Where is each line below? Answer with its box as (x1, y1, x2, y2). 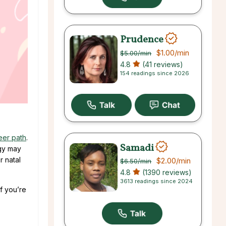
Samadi (120, 141, 154, 155)
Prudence (120, 32, 164, 47)
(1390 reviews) (140, 168, 192, 177)
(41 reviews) (140, 60, 184, 69)
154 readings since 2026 (120, 69, 190, 77)
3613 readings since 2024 (120, 178, 193, 185)
